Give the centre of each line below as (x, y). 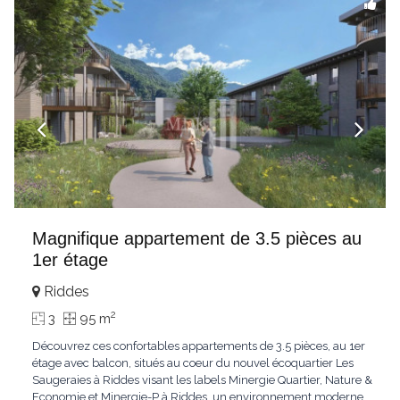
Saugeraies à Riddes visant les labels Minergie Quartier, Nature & (202, 380)
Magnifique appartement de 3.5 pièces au (197, 238)
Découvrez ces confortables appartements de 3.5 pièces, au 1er (199, 346)
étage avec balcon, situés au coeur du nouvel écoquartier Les (193, 363)
